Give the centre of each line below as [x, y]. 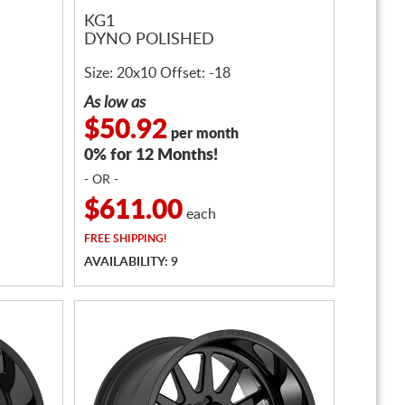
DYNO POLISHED [149, 40]
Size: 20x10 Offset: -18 [157, 73]
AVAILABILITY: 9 [131, 262]
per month [203, 134]
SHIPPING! [138, 239]
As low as [115, 103]
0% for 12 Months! [151, 155]
